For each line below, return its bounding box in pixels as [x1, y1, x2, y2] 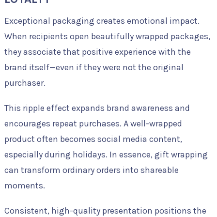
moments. [4, 180, 45, 191]
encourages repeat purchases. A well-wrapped [4, 118, 182, 129]
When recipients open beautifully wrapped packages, [4, 31, 210, 42]
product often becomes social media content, [4, 134, 182, 145]
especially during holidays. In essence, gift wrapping [4, 149, 208, 160]
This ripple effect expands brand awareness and [4, 103, 190, 114]
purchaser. [4, 77, 46, 89]
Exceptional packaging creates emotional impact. [4, 15, 200, 27]
